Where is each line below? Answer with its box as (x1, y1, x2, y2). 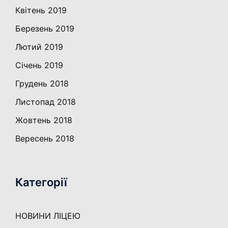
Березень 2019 (15, 23, 74, 34)
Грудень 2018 (15, 78, 69, 89)
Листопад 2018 (15, 97, 76, 107)
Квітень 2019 (15, 5, 67, 16)
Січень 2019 (15, 60, 63, 71)
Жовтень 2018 (15, 115, 72, 126)
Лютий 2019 (15, 42, 63, 52)
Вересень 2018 (15, 133, 74, 144)
